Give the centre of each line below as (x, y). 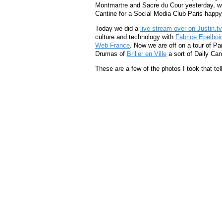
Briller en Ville (147, 54)
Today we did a (118, 29)
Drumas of (111, 54)
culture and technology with (135, 37)
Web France (112, 46)
